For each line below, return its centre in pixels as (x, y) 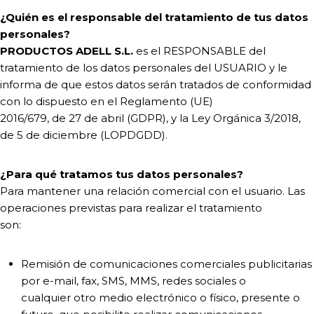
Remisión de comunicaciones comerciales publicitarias (166, 264)
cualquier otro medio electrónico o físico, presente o (161, 298)
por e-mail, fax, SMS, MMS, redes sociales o (134, 281)
